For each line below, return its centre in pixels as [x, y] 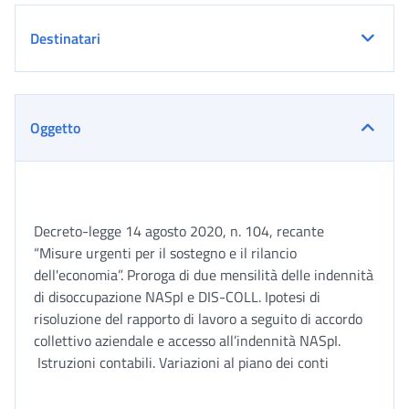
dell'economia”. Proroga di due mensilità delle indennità [204, 275]
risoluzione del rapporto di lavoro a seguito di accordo [198, 319]
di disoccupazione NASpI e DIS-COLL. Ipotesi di [177, 297]
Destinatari [65, 38]
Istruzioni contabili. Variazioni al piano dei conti [181, 362]
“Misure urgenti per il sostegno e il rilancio [165, 253]
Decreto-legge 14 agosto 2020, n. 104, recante [179, 231]
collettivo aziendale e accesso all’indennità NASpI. [187, 341]
